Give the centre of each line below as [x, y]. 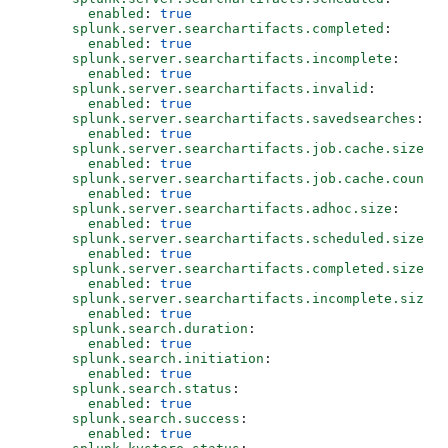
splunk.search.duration [136, 329]
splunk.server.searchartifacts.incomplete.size [228, 299]
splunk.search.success [132, 419]
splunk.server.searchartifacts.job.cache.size [224, 149]
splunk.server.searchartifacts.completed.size [224, 269]
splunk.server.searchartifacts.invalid [196, 89]
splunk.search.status [128, 389]
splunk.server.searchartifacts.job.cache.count [228, 179]
